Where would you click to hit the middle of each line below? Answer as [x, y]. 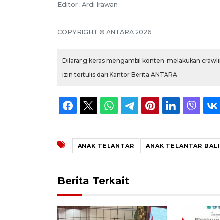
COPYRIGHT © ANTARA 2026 [105, 32]
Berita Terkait [93, 180]
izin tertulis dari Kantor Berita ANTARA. [121, 74]
